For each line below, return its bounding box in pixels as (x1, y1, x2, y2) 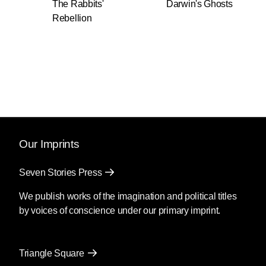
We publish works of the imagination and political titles (19, 191, 237, 202)
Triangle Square (19, 248, 84, 259)
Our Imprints (19, 138, 80, 151)
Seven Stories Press (19, 167, 102, 178)
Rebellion (52, 13, 92, 24)
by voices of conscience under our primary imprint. (19, 205, 221, 216)
